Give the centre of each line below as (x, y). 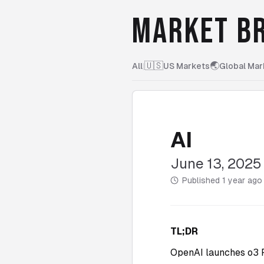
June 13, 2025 (216, 164)
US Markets (187, 66)
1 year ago (242, 180)
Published (202, 180)
